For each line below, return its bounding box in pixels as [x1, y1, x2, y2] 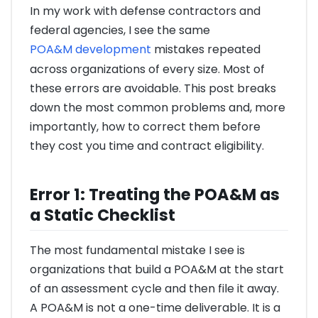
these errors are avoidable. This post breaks [30, 80, 276, 97]
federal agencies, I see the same [30, 22, 210, 39]
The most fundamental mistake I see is [30, 241, 245, 258]
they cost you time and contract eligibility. [30, 138, 264, 155]
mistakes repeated [151, 41, 261, 58]
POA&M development [30, 41, 151, 58]
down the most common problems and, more [30, 99, 285, 116]
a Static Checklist [30, 203, 175, 226]
